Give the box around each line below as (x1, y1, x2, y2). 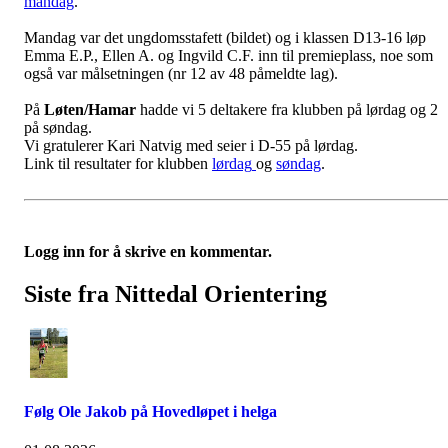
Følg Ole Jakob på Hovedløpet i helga (24, 402, 277, 420)
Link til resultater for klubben (24, 154, 212, 172)
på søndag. (24, 118, 92, 136)
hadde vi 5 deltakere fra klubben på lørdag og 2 (136, 100, 438, 118)
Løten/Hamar (44, 100, 136, 118)
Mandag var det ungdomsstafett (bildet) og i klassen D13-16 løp (24, 28, 426, 46)
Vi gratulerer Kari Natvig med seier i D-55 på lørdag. (24, 136, 358, 154)
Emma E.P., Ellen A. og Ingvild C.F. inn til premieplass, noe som (24, 46, 433, 64)
